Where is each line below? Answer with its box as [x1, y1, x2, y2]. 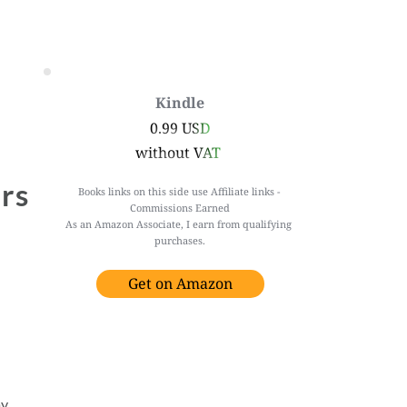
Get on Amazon [127, 273, 233, 293]
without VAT [135, 143, 225, 163]
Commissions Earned [130, 201, 231, 214]
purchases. [154, 233, 206, 247]
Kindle [155, 93, 205, 113]
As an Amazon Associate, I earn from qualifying [65, 217, 293, 231]
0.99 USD [149, 118, 211, 138]
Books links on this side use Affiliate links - [77, 184, 280, 198]
